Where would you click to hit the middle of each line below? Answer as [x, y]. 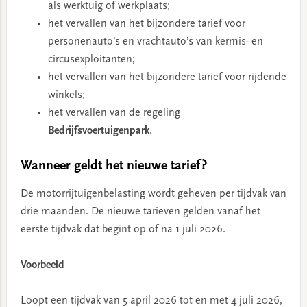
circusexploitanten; [91, 60]
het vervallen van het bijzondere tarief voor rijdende [167, 78]
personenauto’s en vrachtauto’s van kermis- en [155, 42]
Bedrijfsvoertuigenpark [98, 131]
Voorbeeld [42, 266]
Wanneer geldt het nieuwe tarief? [113, 166]
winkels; [66, 96]
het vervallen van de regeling [114, 113]
